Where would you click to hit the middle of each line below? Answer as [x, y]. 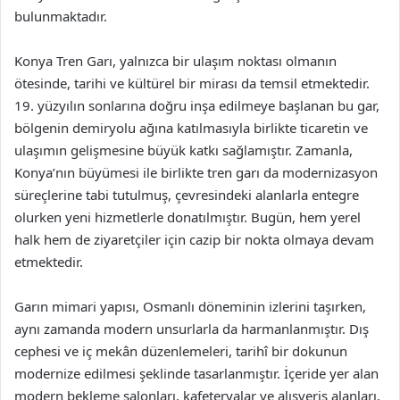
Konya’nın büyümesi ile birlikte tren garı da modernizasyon [196, 172]
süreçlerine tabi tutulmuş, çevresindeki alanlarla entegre [187, 195]
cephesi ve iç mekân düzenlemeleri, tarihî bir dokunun [181, 351]
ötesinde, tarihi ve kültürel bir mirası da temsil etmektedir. [192, 83]
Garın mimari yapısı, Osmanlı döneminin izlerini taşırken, [190, 306]
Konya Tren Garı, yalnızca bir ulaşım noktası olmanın [175, 61]
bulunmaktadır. [61, 16]
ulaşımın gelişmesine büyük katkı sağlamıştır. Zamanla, [183, 150]
